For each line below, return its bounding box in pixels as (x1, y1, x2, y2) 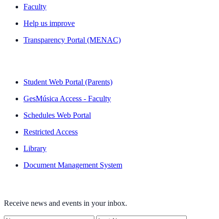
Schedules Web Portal (23, 110, 91, 119)
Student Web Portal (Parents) (23, 77, 112, 86)
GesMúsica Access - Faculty (23, 94, 111, 103)
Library (23, 144, 46, 153)
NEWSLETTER (4, 182, 48, 191)
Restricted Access (23, 127, 78, 136)
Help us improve (23, 19, 75, 28)
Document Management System (23, 160, 122, 169)
